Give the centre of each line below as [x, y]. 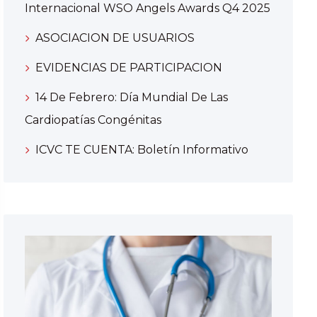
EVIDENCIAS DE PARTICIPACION [128, 68]
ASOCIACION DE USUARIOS [115, 38]
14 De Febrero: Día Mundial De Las [131, 98]
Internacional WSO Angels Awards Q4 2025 [147, 8]
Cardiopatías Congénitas [93, 120]
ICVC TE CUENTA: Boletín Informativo [142, 150]
